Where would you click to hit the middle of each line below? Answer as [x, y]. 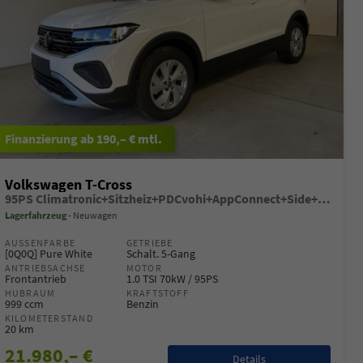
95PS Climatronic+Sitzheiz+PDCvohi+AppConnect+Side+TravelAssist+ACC [324, 199]
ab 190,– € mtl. [121, 138]
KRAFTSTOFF [157, 293]
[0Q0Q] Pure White [48, 254]
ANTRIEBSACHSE [45, 268]
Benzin [142, 304]
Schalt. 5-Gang [160, 254]
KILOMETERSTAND [49, 318]
